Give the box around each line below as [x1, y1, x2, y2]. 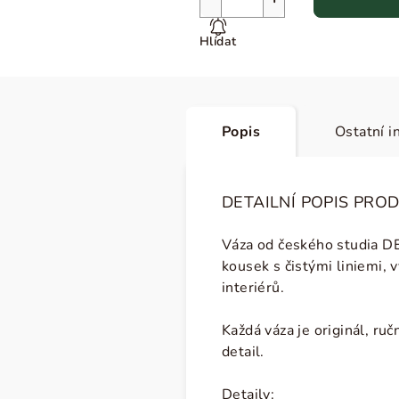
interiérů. [222, 278, 285, 297]
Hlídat [199, 33, 237, 50]
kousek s [222, 256, 281, 276]
